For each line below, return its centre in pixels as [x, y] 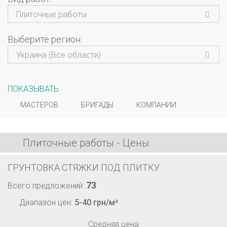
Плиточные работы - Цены [86, 143]
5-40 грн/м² [96, 202]
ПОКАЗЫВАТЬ [33, 89]
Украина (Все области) [59, 55]
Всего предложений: [47, 186]
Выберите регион [44, 39]
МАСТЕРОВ [39, 105]
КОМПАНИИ [156, 105]
